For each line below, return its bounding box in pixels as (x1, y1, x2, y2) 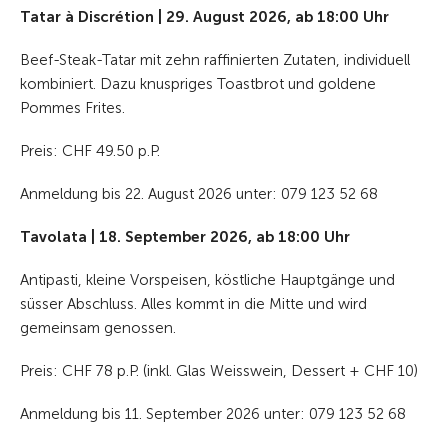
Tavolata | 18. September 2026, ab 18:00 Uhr (20, 228, 350, 247)
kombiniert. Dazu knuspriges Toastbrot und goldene (20, 75, 376, 94)
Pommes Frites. (20, 99, 125, 118)
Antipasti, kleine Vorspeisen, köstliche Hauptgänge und (20, 271, 395, 290)
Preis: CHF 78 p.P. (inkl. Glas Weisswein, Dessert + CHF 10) (20, 362, 418, 381)
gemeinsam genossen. (20, 319, 176, 338)
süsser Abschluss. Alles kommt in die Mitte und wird (20, 295, 367, 314)
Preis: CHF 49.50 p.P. (20, 142, 160, 161)
